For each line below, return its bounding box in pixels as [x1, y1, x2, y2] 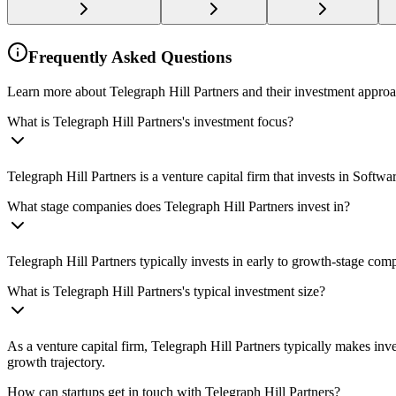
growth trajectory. [7, 354, 105, 369]
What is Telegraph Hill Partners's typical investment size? [7, 283, 325, 299]
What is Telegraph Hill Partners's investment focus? [7, 113, 293, 129]
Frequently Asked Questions [28, 48, 232, 67]
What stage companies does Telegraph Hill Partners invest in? [7, 198, 350, 214]
